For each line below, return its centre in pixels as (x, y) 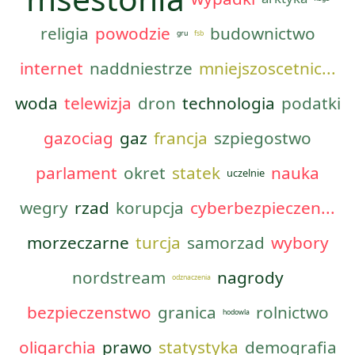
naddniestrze (141, 68)
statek (196, 173)
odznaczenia (191, 277)
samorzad (225, 242)
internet (51, 68)
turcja (158, 242)
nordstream (118, 277)
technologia (228, 103)
